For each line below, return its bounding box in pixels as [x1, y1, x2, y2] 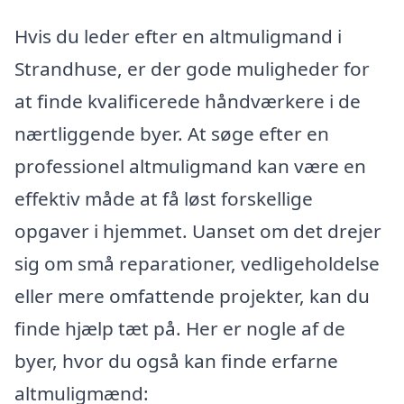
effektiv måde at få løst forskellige [14, 186, 313, 212]
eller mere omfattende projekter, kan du [14, 283, 370, 309]
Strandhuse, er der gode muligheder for [14, 56, 370, 82]
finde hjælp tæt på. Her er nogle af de [14, 316, 345, 342]
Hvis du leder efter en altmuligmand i [14, 23, 342, 50]
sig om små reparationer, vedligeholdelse [14, 251, 380, 277]
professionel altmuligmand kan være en [14, 153, 366, 179]
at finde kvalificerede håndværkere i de [14, 88, 361, 115]
